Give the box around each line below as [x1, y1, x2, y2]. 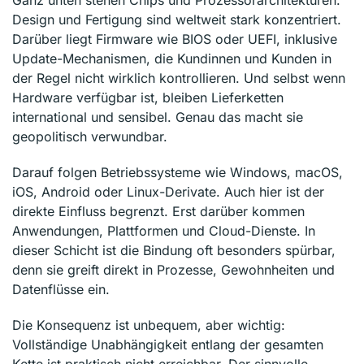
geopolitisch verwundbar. [12, 128, 167, 145]
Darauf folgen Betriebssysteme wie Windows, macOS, [12, 163, 343, 180]
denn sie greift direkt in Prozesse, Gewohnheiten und [12, 261, 335, 278]
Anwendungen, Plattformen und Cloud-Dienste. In [12, 222, 315, 239]
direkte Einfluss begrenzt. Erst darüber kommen [12, 202, 305, 219]
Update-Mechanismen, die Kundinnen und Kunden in [12, 50, 331, 67]
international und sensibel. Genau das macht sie [12, 108, 303, 125]
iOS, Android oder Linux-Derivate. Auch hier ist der [12, 183, 324, 200]
